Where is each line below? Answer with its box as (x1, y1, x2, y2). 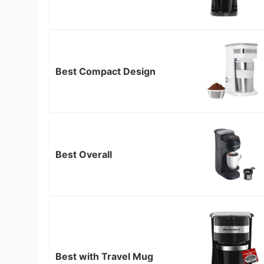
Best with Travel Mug (55, 250, 153, 263)
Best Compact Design (55, 65, 156, 77)
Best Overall (55, 148, 112, 160)
